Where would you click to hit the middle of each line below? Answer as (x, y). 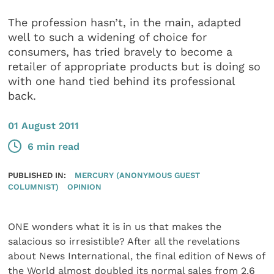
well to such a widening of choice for (108, 37)
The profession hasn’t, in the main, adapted (125, 23)
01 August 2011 (44, 125)
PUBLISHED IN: (37, 175)
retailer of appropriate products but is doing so (135, 67)
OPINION (84, 187)
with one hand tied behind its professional (122, 81)
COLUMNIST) (34, 187)
